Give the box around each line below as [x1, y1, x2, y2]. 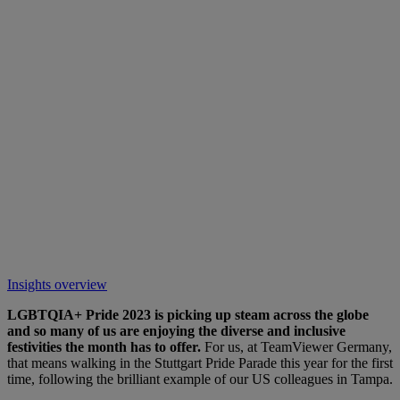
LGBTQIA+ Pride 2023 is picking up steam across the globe [7, 306, 369, 322]
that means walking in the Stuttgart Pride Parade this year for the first [7, 354, 393, 371]
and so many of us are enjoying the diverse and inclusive [7, 322, 346, 338]
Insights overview [7, 276, 107, 292]
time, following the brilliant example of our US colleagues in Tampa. [7, 371, 393, 387]
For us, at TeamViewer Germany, [201, 338, 392, 354]
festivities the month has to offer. [7, 338, 201, 354]
